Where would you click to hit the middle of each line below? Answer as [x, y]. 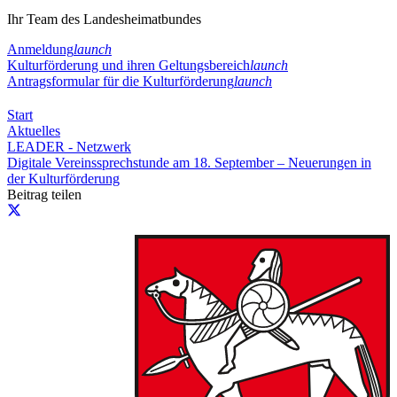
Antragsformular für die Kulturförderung [121, 81]
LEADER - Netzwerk [69, 146]
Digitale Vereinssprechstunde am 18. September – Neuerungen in [189, 162]
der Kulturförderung [63, 178]
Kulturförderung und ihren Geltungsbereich [128, 65]
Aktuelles [34, 130]
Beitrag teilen [44, 194]
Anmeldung [40, 49]
